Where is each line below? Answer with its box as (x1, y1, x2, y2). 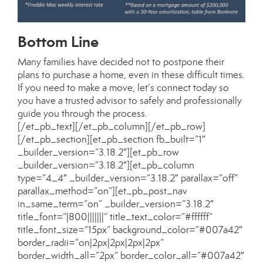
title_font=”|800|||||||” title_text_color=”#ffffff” (18, 211, 213, 223)
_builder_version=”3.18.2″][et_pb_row (18, 146, 179, 159)
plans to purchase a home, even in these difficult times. (18, 69, 245, 81)
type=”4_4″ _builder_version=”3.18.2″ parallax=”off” (18, 172, 238, 184)
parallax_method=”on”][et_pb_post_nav (18, 185, 187, 197)
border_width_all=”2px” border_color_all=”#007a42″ (18, 249, 244, 262)
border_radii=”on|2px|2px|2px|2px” (18, 237, 164, 249)
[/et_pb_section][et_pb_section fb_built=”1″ (18, 133, 205, 146)
